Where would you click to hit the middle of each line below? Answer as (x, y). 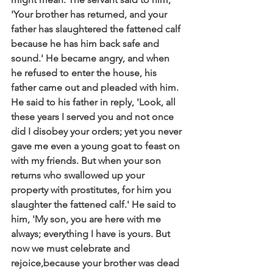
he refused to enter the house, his (85, 73)
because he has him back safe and (86, 43)
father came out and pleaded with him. (96, 87)
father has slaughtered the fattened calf (97, 29)
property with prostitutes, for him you (92, 190)
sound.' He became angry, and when (91, 58)
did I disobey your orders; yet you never (97, 131)
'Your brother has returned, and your (90, 14)
